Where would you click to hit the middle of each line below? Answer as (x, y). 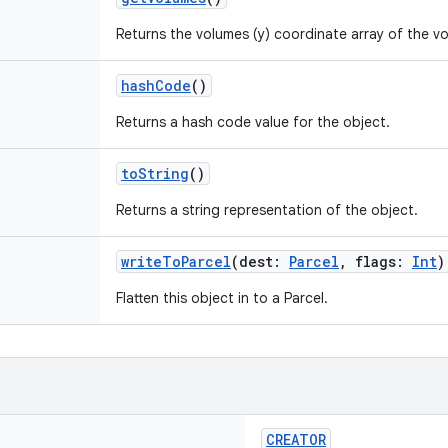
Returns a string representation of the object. (267, 210)
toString (155, 173)
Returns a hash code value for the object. (253, 122)
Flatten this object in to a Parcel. (222, 298)
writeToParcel (176, 261)
